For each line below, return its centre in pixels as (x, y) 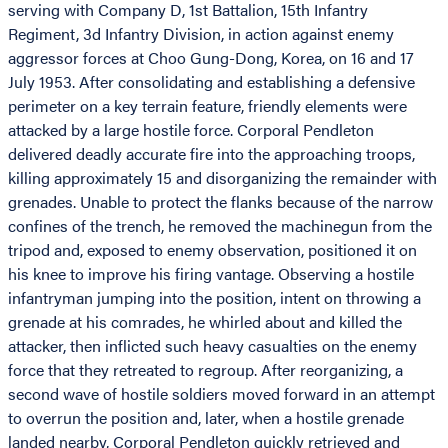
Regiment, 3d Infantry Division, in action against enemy (201, 34)
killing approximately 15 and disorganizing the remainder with (222, 178)
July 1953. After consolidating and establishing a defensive (211, 82)
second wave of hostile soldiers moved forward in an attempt (221, 394)
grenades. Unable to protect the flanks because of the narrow (220, 202)
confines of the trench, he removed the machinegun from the (220, 226)
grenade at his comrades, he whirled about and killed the (205, 322)
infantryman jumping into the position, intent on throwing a (214, 298)
